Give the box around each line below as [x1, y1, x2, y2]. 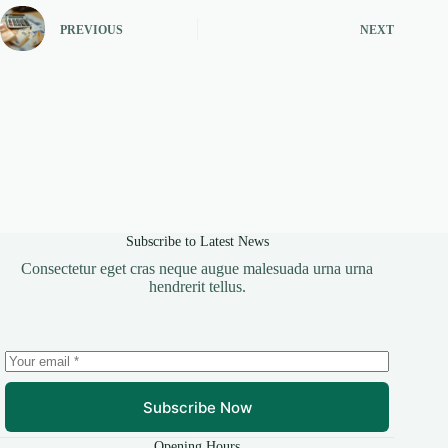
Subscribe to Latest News [125, 233, 269, 250]
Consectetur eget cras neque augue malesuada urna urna [21, 260, 374, 278]
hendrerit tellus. [148, 278, 246, 296]
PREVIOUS [60, 22, 123, 37]
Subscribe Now [142, 397, 252, 417]
